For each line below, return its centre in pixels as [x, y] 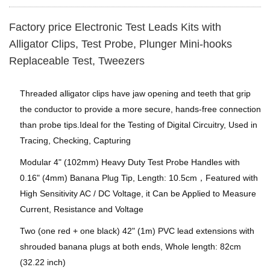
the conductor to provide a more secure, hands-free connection [140, 109]
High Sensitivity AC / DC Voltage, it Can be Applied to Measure [138, 193]
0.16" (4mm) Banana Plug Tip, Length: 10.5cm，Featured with [139, 178]
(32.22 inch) [43, 262]
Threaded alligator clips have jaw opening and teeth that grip [135, 93]
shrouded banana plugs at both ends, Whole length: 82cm [130, 246]
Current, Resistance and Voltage [82, 209]
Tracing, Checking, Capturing [75, 140]
